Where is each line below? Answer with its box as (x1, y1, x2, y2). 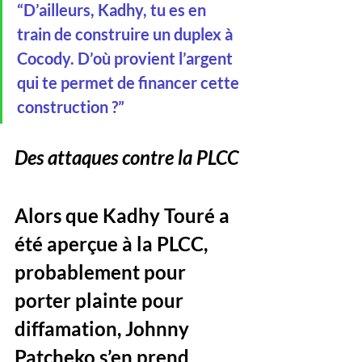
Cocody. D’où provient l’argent (17, 48, 236, 68)
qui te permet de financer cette (17, 73, 242, 92)
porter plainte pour (15, 288, 187, 312)
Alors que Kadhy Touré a (15, 204, 234, 227)
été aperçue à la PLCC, (15, 232, 212, 255)
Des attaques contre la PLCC (15, 145, 238, 169)
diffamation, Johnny (15, 317, 193, 340)
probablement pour (15, 260, 190, 284)
